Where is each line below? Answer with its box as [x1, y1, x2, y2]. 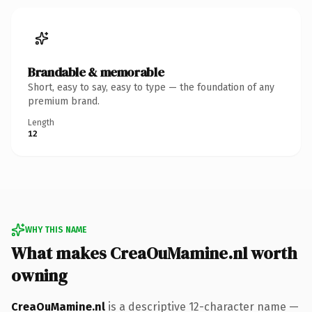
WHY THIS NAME [25, 224, 86, 235]
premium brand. [28, 95, 100, 107]
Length [28, 117, 54, 127]
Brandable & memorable [28, 63, 164, 81]
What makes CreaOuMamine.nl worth [11, 241, 297, 265]
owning [11, 263, 68, 287]
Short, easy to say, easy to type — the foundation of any [28, 81, 274, 93]
